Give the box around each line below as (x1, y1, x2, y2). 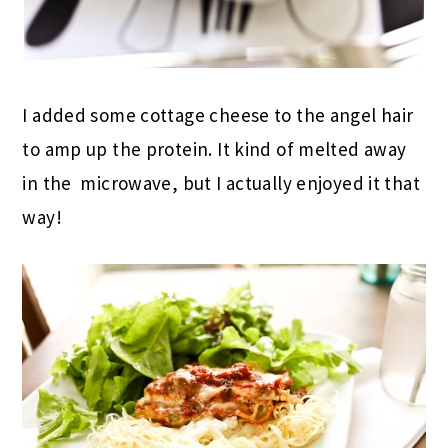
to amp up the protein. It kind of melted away (22, 136, 407, 161)
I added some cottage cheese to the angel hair (22, 102, 414, 127)
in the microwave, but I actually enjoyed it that (22, 170, 421, 195)
